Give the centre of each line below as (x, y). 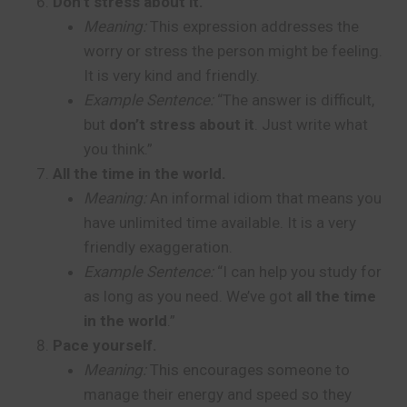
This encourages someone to (248, 370)
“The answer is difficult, (294, 100)
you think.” (118, 149)
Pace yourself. (105, 345)
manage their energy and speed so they (218, 394)
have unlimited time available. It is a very (220, 223)
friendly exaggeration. (158, 247)
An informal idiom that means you (264, 198)
